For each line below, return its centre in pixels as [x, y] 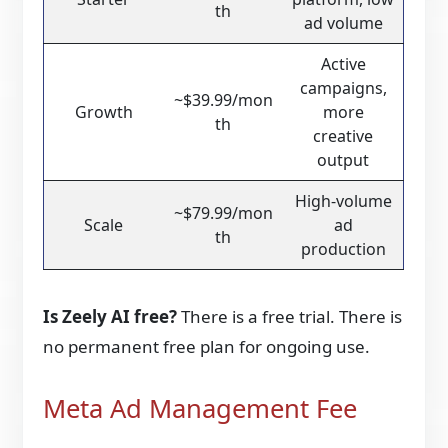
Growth [103, 112]
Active [343, 64]
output [343, 160]
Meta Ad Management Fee [200, 409]
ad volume [343, 23]
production [343, 249]
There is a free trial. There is [290, 317]
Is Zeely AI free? [110, 317]
